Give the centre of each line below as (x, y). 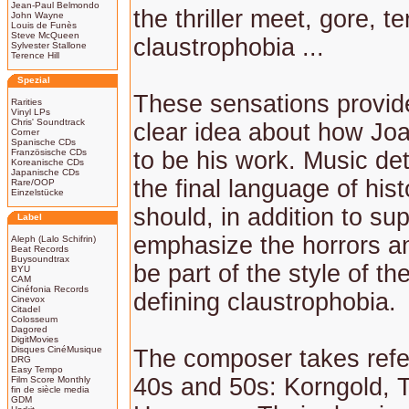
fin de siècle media (50, 389)
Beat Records (40, 249)
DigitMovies (35, 339)
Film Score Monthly (51, 379)
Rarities (26, 102)
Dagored (29, 329)
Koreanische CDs (47, 162)
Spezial (34, 80)
